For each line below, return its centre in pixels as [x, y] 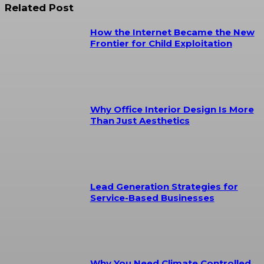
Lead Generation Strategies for [164, 186]
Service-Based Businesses [152, 197]
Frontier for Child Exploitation [161, 44]
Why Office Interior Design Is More [172, 109]
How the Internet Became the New [172, 32]
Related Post [39, 8]
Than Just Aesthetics [140, 120]
